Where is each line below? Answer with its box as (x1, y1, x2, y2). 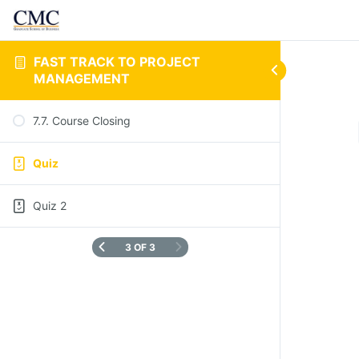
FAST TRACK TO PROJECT (33, 53, 200, 70)
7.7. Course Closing (33, 114, 131, 127)
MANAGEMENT (33, 70, 130, 87)
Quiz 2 (33, 199, 67, 212)
